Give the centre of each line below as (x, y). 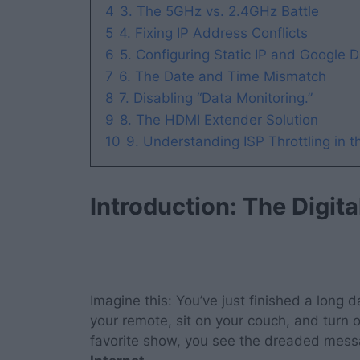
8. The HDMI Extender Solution (219, 120)
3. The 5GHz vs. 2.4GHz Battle (219, 12)
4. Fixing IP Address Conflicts (213, 33)
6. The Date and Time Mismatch (223, 77)
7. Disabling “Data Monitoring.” (216, 98)
